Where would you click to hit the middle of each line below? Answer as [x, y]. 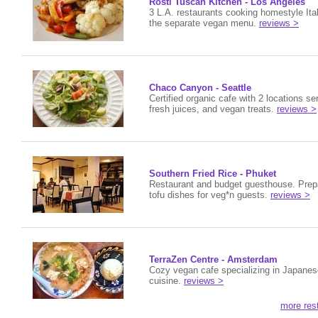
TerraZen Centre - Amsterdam [213, 259]
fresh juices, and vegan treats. [213, 109]
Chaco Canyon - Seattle [200, 88]
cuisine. [166, 281]
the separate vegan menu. [204, 23]
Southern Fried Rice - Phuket [213, 174]
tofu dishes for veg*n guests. [210, 195]
